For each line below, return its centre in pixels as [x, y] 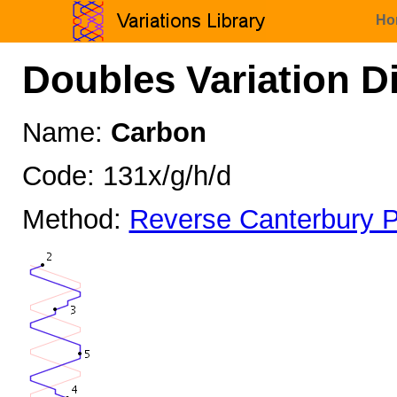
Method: [75, 219]
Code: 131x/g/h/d [126, 176]
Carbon [158, 133]
